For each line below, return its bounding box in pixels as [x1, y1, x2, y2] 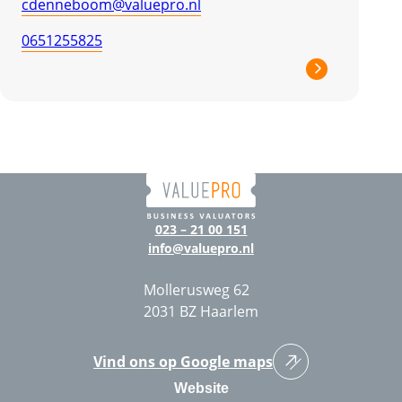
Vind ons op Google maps [93, 351, 273, 371]
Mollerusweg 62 [144, 279, 249, 300]
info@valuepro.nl [148, 239, 254, 257]
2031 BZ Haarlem [144, 301, 258, 321]
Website [173, 380, 229, 396]
